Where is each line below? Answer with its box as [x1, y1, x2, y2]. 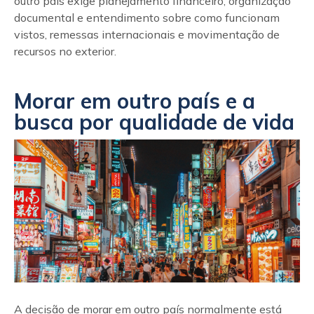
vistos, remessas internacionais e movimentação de [14, 27, 280, 41]
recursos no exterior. [14, 44, 116, 58]
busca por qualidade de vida [14, 109, 294, 135]
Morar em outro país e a [14, 88, 255, 114]
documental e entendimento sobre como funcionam [14, 11, 280, 25]
